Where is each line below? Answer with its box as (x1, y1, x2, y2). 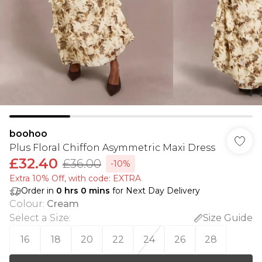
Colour (9, 198, 43, 209)
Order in (21, 185, 56, 196)
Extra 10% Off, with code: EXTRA (9, 173, 141, 184)
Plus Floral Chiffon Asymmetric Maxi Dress (9, 142, 215, 153)
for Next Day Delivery (110, 185, 200, 196)
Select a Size (9, 212, 69, 223)
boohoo (9, 128, 47, 139)
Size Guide (203, 212, 253, 223)
